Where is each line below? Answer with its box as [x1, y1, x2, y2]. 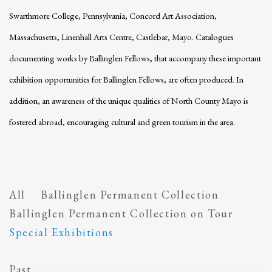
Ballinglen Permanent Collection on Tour [9, 206, 233, 220]
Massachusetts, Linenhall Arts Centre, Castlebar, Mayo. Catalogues [9, 31, 234, 42]
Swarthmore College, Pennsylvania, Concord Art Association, [9, 10, 217, 21]
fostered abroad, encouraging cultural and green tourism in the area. [9, 116, 235, 127]
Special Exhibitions [9, 225, 114, 239]
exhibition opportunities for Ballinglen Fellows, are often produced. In [9, 73, 243, 85]
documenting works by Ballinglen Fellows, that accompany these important [9, 52, 261, 64]
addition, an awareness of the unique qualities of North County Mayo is [9, 95, 248, 106]
